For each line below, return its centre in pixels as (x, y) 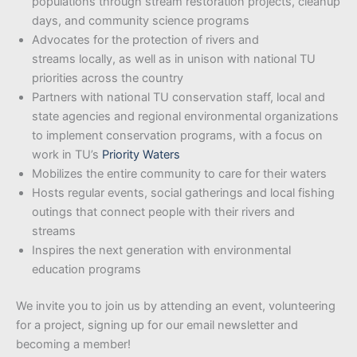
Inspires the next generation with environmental (161, 251)
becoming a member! (73, 344)
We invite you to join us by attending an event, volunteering (176, 306)
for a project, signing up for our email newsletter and (157, 325)
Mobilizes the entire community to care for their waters (181, 174)
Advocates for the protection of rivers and (145, 40)
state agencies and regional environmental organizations (185, 117)
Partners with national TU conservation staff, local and (178, 98)
